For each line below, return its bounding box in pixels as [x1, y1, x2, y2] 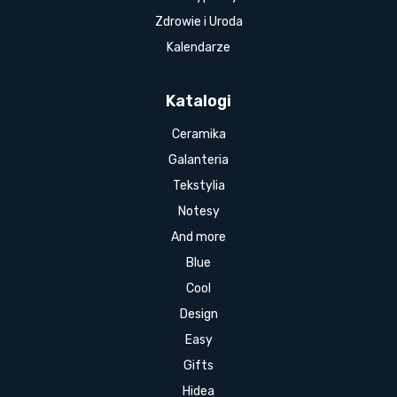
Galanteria [168, 152, 229, 168]
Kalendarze [167, 40, 230, 56]
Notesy [177, 204, 220, 220]
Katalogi [166, 91, 231, 112]
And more [171, 230, 226, 245]
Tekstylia [172, 178, 225, 194]
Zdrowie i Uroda [154, 14, 243, 30]
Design [179, 307, 218, 323]
